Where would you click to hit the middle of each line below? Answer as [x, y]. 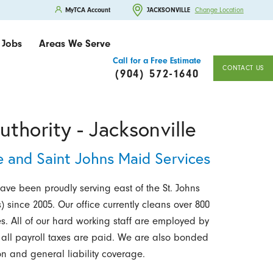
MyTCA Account [88, 10]
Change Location [219, 10]
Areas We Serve [75, 44]
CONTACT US [243, 68]
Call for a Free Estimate [157, 60]
